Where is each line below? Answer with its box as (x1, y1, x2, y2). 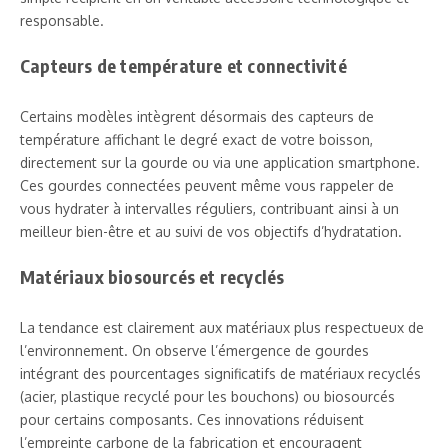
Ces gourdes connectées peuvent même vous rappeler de (20, 176, 394, 194)
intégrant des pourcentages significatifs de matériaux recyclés (20, 364, 421, 382)
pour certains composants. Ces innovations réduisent (20, 410, 364, 428)
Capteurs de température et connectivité (20, 53, 347, 77)
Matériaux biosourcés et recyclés (20, 264, 285, 288)
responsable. (20, 11, 104, 29)
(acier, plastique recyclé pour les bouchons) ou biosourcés (20, 387, 395, 405)
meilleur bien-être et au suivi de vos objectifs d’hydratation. (20, 222, 402, 240)
